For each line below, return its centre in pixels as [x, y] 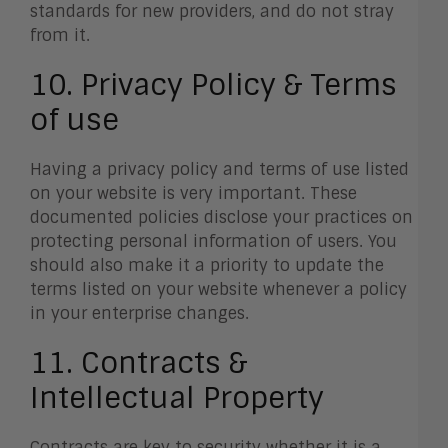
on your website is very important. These [193, 194]
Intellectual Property [177, 398]
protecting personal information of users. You [213, 242]
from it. [62, 36]
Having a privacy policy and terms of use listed [219, 170]
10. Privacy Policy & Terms [213, 85]
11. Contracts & [138, 363]
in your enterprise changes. [139, 314]
